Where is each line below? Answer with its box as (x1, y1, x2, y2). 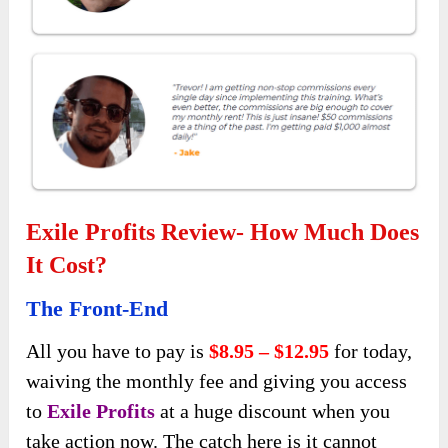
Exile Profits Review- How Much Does (26, 218, 420, 245)
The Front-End (26, 295, 169, 321)
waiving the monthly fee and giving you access (26, 369, 408, 392)
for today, (329, 339, 413, 362)
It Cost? (26, 251, 108, 278)
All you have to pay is (26, 339, 210, 362)
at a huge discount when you (155, 399, 391, 422)
